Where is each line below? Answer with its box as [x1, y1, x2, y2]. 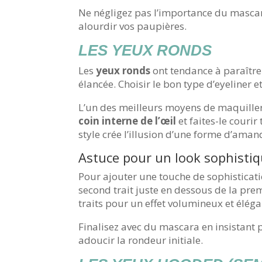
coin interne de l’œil [78, 114, 177, 128]
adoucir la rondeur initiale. [78, 233, 204, 247]
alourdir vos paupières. [78, 19, 187, 33]
